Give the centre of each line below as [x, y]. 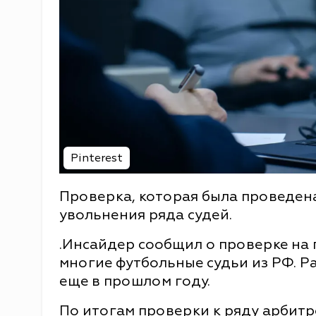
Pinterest [97, 158]
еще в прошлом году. [135, 281]
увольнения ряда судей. [146, 214]
